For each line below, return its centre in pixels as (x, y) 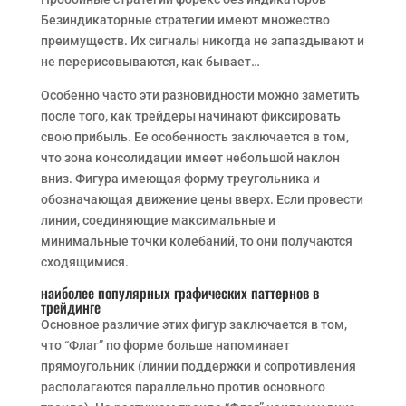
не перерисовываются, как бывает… (150, 62)
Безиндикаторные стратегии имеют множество (185, 20)
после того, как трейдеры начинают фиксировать (190, 116)
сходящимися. (84, 262)
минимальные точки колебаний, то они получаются (196, 241)
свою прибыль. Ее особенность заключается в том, (194, 137)
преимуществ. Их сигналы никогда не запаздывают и (202, 41)
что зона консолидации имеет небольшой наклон (190, 158)
